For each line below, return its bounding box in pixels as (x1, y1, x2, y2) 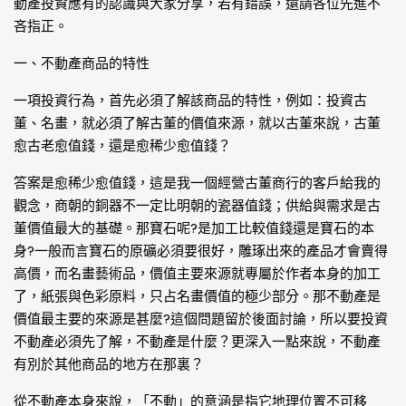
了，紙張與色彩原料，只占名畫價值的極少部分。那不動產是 (14, 286, 381, 305)
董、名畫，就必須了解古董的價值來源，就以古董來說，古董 (14, 113, 381, 132)
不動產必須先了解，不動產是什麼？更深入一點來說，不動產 (14, 332, 381, 351)
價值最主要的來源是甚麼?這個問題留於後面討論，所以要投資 (14, 309, 388, 328)
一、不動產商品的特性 (14, 53, 150, 72)
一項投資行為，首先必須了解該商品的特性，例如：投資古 (14, 91, 367, 110)
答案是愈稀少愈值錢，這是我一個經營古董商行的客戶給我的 (14, 173, 381, 192)
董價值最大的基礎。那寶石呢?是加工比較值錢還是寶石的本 (14, 218, 374, 237)
